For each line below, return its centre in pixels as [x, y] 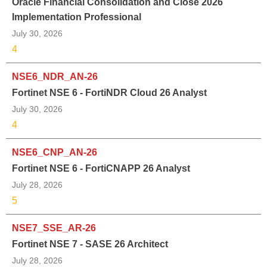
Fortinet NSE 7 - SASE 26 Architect [90, 244]
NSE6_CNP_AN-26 [55, 152]
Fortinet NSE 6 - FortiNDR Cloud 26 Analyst [109, 92]
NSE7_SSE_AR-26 [54, 228]
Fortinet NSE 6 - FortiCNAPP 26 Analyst [101, 168]
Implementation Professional [77, 17]
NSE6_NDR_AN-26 [55, 76]
